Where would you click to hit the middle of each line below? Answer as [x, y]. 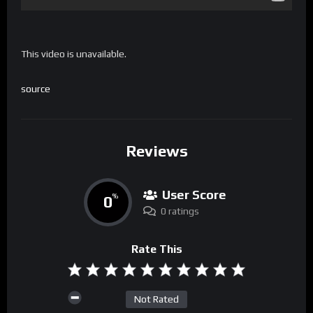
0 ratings [180, 211]
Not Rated [156, 299]
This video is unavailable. [74, 54]
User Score [194, 194]
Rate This [156, 249]
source [36, 89]
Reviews [156, 151]
